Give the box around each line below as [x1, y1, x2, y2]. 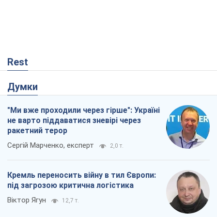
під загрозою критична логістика [7, 181, 134, 190]
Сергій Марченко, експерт [7, 141, 94, 150]
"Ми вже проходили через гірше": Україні [7, 106, 160, 115]
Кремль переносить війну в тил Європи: [7, 170, 156, 180]
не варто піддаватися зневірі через [7, 116, 141, 125]
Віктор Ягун [7, 196, 46, 205]
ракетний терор [7, 126, 67, 136]
